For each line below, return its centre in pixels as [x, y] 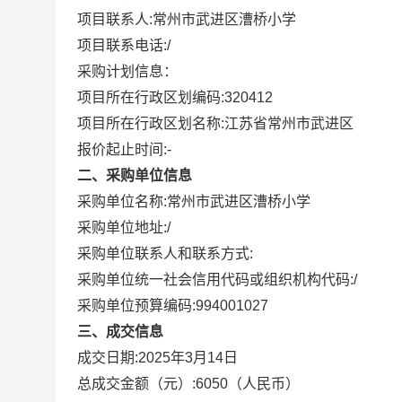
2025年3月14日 [188, 358]
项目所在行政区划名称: [151, 123]
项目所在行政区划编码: [151, 97]
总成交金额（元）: [136, 384]
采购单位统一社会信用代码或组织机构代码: [215, 280]
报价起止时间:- [124, 149]
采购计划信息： [127, 71]
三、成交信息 [120, 332]
